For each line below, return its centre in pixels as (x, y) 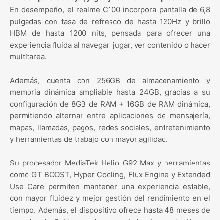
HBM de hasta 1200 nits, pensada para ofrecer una (110, 33)
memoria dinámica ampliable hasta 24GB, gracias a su (110, 92)
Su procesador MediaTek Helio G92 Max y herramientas (110, 163)
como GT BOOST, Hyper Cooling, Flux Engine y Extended (110, 174)
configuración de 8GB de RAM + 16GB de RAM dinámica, (110, 104)
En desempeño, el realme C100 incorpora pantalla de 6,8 (110, 9)
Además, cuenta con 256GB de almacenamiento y (110, 80)
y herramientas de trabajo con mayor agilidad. (89, 139)
